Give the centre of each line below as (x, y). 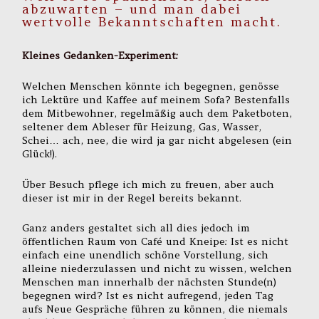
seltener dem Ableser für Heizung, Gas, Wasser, (142, 126)
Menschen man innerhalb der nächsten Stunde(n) (150, 282)
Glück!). (40, 153)
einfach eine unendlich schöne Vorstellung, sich (146, 255)
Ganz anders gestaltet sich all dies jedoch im (136, 228)
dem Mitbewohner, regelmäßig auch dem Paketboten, (157, 113)
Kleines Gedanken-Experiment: (100, 55)
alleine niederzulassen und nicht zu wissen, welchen (157, 269)
